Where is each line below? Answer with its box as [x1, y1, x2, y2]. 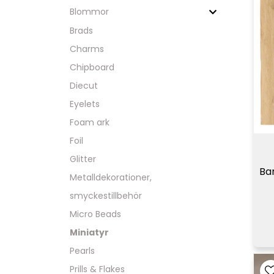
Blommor [70, 6, 109, 18]
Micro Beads [70, 208, 121, 221]
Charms [70, 43, 104, 56]
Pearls [70, 245, 95, 257]
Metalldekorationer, [70, 171, 152, 184]
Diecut [70, 80, 98, 92]
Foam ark [70, 116, 109, 129]
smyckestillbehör [70, 190, 142, 202]
